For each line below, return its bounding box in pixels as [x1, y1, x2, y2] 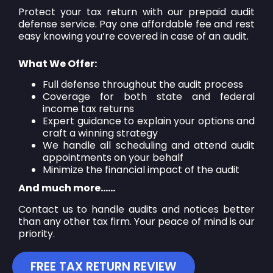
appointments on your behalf [43, 151, 183, 165]
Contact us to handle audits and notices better [18, 202, 255, 216]
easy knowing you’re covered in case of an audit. [18, 29, 249, 44]
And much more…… [18, 181, 115, 196]
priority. [18, 226, 55, 241]
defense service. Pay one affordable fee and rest [18, 17, 255, 32]
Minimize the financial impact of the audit [43, 163, 239, 177]
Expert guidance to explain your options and [43, 114, 255, 129]
